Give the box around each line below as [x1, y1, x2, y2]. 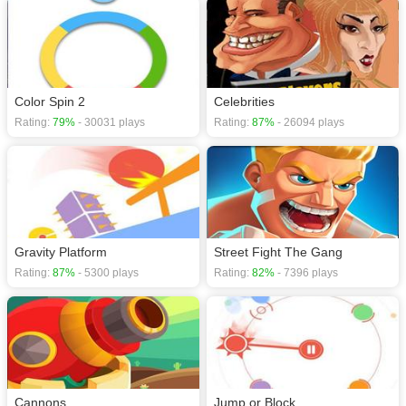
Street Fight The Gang [214, 245, 343, 259]
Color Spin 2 [14, 94, 85, 110]
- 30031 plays [75, 116, 145, 130]
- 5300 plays [75, 266, 139, 279]
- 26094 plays [275, 116, 344, 130]
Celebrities [214, 94, 275, 110]
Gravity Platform [14, 245, 107, 259]
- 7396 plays [275, 266, 338, 279]
